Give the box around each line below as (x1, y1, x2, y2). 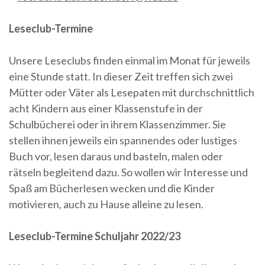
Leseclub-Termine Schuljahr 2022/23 (9, 229, 180, 243)
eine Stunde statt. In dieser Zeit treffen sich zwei (9, 69, 233, 83)
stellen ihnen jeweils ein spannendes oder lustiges (9, 133, 237, 147)
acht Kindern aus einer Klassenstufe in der (9, 101, 203, 115)
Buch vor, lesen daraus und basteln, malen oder (9, 149, 223, 163)
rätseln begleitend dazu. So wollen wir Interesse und (9, 165, 248, 179)
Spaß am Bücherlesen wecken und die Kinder (9, 181, 215, 195)
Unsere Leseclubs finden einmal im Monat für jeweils (9, 53, 250, 67)
